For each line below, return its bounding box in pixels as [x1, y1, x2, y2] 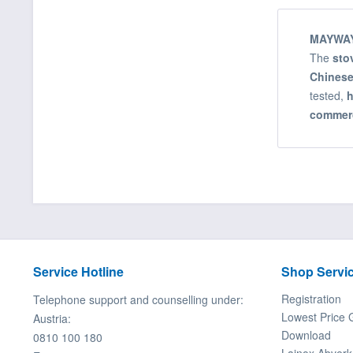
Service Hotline [33, 262, 124, 281]
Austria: [33, 310, 71, 327]
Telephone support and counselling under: [33, 292, 243, 308]
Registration [281, 291, 341, 307]
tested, [310, 87, 347, 104]
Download [281, 327, 331, 344]
